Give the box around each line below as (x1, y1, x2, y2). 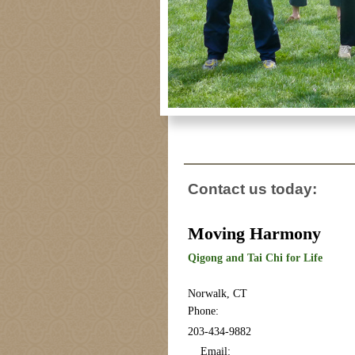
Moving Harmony (188, 223, 321, 243)
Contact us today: (188, 180, 317, 197)
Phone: (188, 305, 219, 318)
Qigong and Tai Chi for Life (188, 252, 323, 265)
